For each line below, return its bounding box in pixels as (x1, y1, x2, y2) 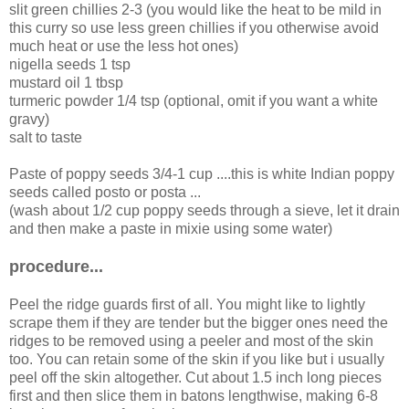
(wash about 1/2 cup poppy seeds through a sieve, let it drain (9, 202, 400, 218)
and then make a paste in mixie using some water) (9, 220, 332, 236)
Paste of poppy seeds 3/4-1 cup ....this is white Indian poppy (9, 165, 394, 182)
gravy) (9, 110, 49, 127)
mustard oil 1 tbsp (9, 74, 123, 90)
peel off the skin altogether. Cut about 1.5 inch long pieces (9, 369, 382, 385)
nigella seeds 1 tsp (9, 56, 131, 72)
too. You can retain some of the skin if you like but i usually (9, 351, 384, 367)
